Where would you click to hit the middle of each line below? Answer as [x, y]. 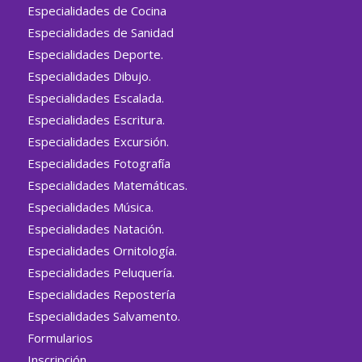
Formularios [60, 338]
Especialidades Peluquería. [101, 273]
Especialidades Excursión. [98, 142]
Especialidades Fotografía [99, 164]
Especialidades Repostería [101, 295]
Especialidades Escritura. [96, 120]
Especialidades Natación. [95, 229]
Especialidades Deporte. [95, 55]
